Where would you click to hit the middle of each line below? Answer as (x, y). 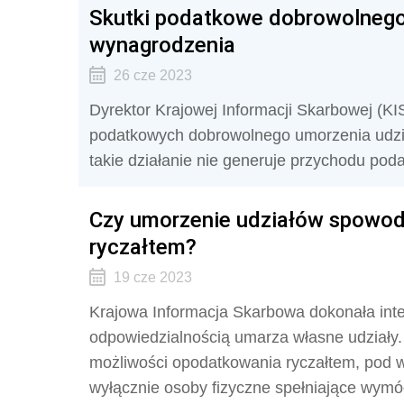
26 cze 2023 (152, 75)
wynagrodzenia (162, 45)
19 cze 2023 (152, 277)
